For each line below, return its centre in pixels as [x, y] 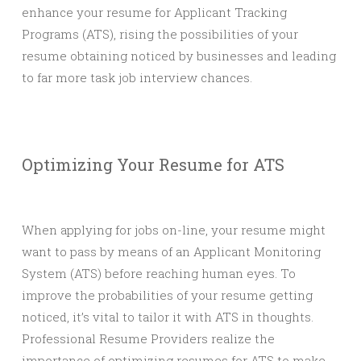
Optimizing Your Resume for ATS [153, 164]
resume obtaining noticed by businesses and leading [179, 56]
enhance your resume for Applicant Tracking [154, 12]
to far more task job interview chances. [137, 77]
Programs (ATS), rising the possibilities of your [160, 34]
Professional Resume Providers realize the [148, 338]
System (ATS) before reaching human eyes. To [159, 273]
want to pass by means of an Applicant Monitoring [171, 251]
